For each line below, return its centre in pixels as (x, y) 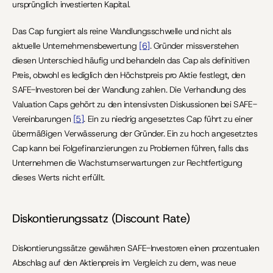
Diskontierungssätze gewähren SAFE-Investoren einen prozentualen (136, 248)
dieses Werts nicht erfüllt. (58, 177)
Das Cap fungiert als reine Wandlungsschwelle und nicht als (122, 31)
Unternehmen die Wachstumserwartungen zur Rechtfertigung (127, 163)
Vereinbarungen (43, 119)
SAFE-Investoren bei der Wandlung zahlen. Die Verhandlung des (129, 90)
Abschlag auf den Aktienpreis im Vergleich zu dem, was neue (124, 263)
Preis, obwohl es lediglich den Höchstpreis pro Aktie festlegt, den (129, 75)
